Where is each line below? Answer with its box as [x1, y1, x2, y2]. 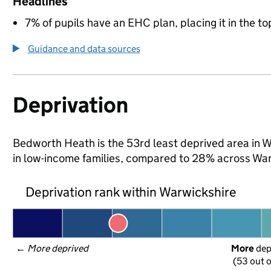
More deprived [27, 243, 90, 254]
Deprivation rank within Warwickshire [25, 183, 237, 200]
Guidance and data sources [27, 43, 140, 54]
